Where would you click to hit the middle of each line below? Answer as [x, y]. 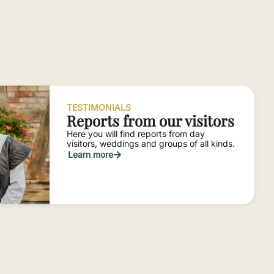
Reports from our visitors [151, 120]
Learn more [91, 154]
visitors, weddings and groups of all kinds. [151, 143]
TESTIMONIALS [99, 107]
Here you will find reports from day [136, 133]
